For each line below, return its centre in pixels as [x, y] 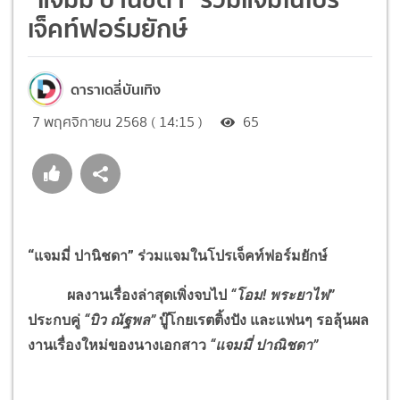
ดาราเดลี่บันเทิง [116, 89]
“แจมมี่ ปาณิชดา [259, 345]
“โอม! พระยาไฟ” [280, 295]
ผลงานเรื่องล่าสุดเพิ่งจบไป [127, 295]
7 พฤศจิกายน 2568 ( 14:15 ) [117, 121]
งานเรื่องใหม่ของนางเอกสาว [117, 345]
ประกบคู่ [56, 320]
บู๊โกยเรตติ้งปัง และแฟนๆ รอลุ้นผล [262, 320]
